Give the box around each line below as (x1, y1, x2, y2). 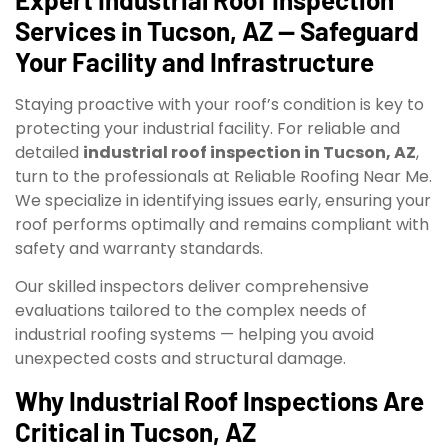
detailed (15, 140, 83, 164)
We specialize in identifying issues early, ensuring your (15, 188, 431, 212)
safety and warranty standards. (15, 236, 263, 260)
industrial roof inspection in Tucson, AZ (83, 140, 416, 164)
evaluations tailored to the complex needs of (15, 299, 367, 323)
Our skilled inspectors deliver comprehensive (15, 275, 369, 299)
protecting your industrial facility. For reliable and (15, 116, 400, 140)
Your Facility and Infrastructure (15, 45, 374, 77)
